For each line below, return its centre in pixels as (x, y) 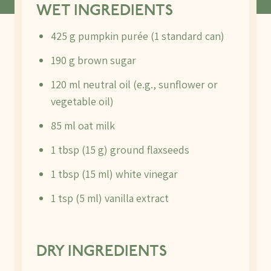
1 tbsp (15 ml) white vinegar (114, 174)
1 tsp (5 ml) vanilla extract (110, 198)
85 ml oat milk (83, 126)
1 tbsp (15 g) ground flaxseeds (120, 150)
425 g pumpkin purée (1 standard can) (138, 36)
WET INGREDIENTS (105, 11)
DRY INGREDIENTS (102, 252)
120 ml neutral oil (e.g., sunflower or (134, 84)
